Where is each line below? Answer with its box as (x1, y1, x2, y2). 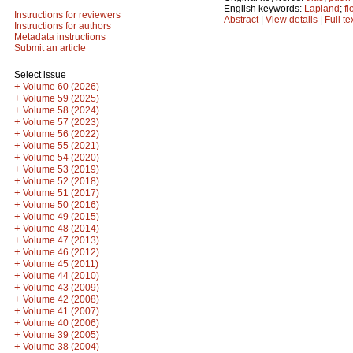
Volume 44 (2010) (23, 270, 99, 281)
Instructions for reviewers (14, 9, 121, 20)
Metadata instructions (14, 32, 106, 43)
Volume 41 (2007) (23, 306, 99, 317)
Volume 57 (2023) (23, 117, 99, 128)
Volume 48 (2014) (23, 223, 99, 234)
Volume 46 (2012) (23, 247, 99, 258)
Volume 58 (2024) (23, 105, 99, 116)
